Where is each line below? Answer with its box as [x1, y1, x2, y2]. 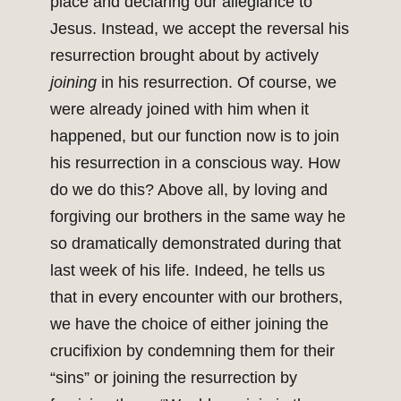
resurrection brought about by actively [50, 47, 319, 65]
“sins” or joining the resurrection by [50, 369, 297, 388]
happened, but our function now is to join [50, 127, 339, 146]
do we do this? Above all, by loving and [50, 181, 328, 200]
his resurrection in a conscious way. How [50, 154, 340, 173]
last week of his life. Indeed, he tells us [50, 261, 325, 280]
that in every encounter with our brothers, [50, 288, 343, 307]
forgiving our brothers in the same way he [50, 208, 346, 226]
